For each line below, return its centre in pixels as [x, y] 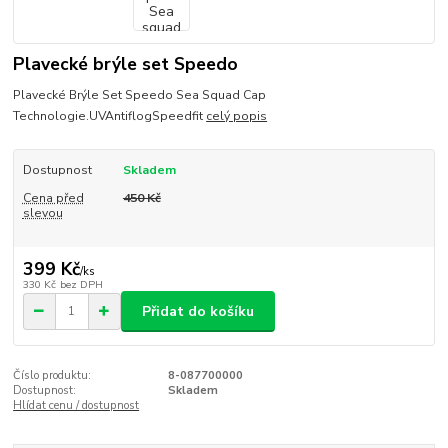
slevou [42, 213]
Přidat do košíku [198, 311]
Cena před [53, 198]
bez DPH [81, 285]
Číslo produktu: [52, 376]
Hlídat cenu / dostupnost [76, 406]
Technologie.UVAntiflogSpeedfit [110, 115]
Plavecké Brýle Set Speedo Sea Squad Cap [140, 94]
